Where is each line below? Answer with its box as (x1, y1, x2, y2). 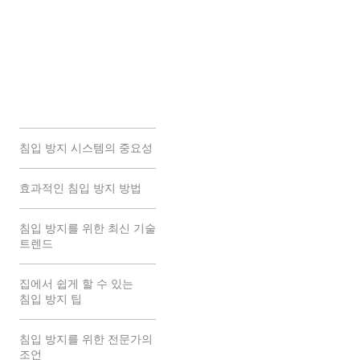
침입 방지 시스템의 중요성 (19, 141, 153, 154)
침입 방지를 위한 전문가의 (19, 333, 153, 346)
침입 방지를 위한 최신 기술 (19, 222, 156, 235)
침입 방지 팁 (19, 292, 82, 305)
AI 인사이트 (235, 19, 293, 32)
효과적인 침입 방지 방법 (19, 182, 141, 194)
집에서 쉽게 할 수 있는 (19, 277, 133, 290)
